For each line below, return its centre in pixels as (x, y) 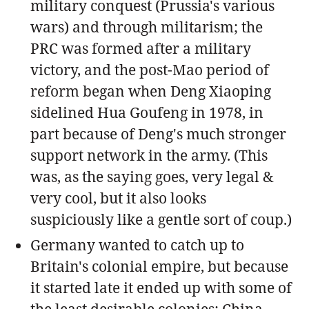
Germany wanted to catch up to (137, 245)
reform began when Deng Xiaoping (151, 91)
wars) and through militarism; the (147, 27)
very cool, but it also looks (118, 198)
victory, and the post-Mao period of (150, 69)
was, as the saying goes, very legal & (152, 176)
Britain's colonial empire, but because (159, 266)
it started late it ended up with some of (161, 287)
